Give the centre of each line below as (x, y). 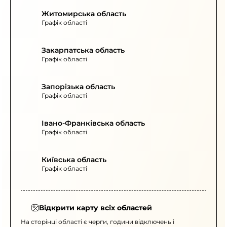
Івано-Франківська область (93, 123)
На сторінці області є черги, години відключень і (98, 222)
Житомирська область (84, 14)
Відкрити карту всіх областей (96, 208)
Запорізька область (78, 87)
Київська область (74, 160)
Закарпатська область (83, 50)
